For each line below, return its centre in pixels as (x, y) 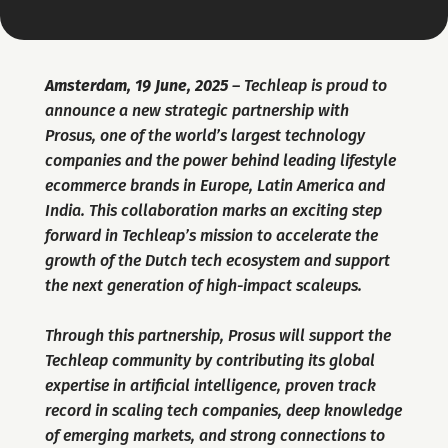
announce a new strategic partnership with (196, 110)
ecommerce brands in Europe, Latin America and (214, 185)
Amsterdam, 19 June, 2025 (136, 85)
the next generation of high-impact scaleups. (203, 285)
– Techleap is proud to (307, 85)
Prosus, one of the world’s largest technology (204, 135)
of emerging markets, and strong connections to (214, 435)
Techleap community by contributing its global (209, 360)
